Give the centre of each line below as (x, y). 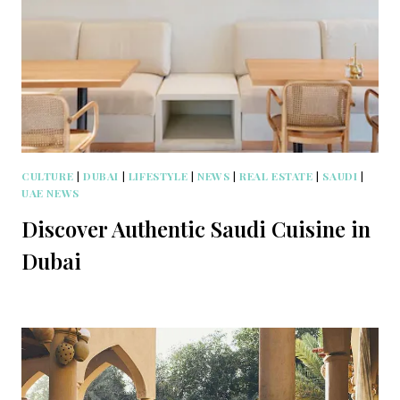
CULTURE (48, 175)
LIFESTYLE (158, 175)
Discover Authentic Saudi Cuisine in (196, 228)
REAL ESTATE (276, 175)
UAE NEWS (50, 192)
